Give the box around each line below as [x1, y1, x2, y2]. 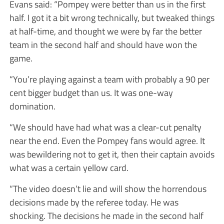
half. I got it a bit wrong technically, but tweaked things [9, 10, 214, 24]
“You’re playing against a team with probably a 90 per [9, 71, 209, 86]
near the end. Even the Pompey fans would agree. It [9, 133, 205, 147]
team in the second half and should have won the [9, 37, 197, 51]
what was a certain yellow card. [9, 160, 128, 174]
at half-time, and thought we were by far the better [9, 23, 202, 38]
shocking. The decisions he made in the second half [9, 208, 203, 222]
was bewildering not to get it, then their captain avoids [9, 146, 214, 161]
